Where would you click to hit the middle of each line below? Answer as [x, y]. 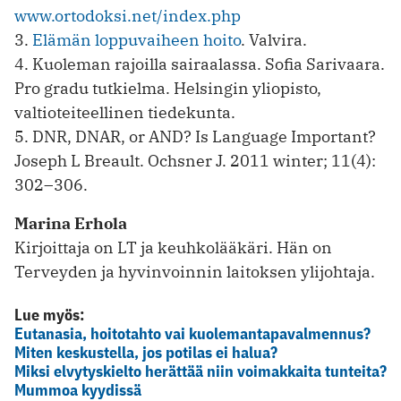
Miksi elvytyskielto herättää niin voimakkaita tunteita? [200, 371]
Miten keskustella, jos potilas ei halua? [146, 353]
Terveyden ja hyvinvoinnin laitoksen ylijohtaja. [195, 272]
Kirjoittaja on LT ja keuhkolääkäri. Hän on [173, 248]
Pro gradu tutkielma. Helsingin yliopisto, [168, 89]
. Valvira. [274, 40]
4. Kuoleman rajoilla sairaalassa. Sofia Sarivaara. [200, 64]
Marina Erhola [71, 224]
